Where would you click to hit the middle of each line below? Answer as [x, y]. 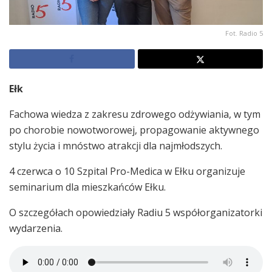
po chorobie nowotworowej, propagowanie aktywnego [134, 130]
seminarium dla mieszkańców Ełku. [87, 187]
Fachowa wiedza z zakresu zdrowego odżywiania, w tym [135, 114]
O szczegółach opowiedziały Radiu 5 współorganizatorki [136, 212]
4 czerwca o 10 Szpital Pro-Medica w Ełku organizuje [127, 171]
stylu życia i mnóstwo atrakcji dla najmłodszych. [116, 145]
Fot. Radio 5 [244, 33]
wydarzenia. [36, 228]
